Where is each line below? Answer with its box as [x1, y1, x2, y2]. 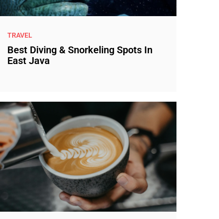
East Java [7, 55, 50, 66]
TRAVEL [7, 31, 32, 39]
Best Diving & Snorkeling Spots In [7, 44, 153, 56]
